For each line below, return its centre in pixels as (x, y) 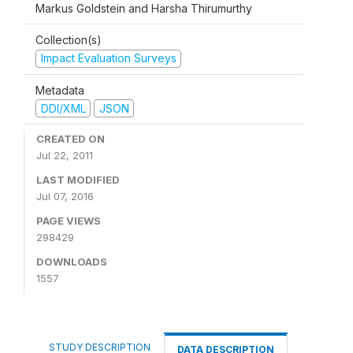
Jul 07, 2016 (65, 196)
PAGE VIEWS (69, 221)
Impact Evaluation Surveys (108, 58)
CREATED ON (71, 139)
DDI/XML (63, 108)
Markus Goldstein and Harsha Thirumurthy (144, 8)
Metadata (60, 90)
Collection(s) (69, 40)
